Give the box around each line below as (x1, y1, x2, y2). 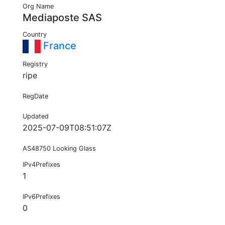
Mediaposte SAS (23, 12, 102, 24)
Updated (23, 113, 49, 121)
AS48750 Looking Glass (23, 145, 96, 153)
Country (23, 31, 47, 39)
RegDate (23, 92, 48, 100)
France (41, 40, 76, 52)
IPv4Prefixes (23, 161, 60, 169)
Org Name (23, 3, 54, 11)
